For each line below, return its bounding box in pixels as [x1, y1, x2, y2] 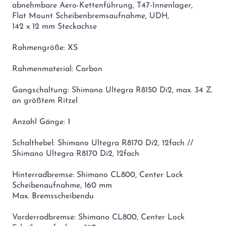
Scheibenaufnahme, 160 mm [12, 181, 112, 190]
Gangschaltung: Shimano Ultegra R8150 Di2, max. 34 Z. [12, 86, 213, 94]
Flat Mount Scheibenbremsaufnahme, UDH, [12, 12, 169, 20]
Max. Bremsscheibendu [12, 192, 94, 200]
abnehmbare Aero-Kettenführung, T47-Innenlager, [12, 1, 193, 10]
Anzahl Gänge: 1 [12, 118, 70, 126]
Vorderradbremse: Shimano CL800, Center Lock [12, 213, 185, 221]
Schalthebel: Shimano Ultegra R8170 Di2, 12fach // [12, 139, 193, 147]
